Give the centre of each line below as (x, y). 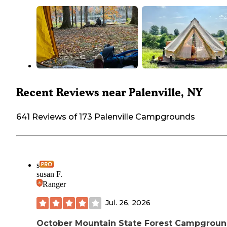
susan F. (49, 174)
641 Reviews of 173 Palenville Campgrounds (106, 117)
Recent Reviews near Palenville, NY (109, 92)
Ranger (54, 184)
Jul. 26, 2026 (128, 203)
